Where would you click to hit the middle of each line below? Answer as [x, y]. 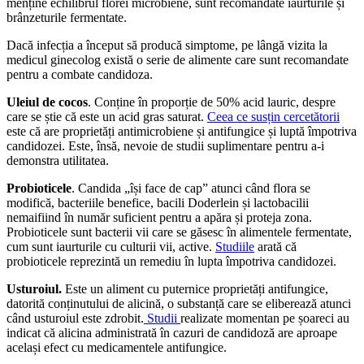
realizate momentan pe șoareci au [265, 318]
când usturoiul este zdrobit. [75, 318]
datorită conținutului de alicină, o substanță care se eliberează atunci [179, 303]
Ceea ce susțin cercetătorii [273, 116]
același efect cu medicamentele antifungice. [117, 347]
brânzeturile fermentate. [67, 17]
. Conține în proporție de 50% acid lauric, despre [212, 102]
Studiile [235, 246]
